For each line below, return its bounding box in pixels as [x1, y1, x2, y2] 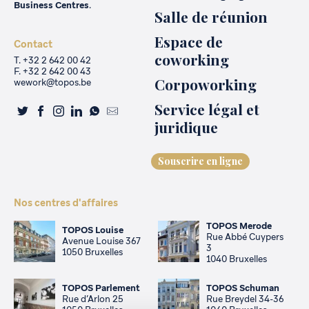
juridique [154, 117, 218, 137]
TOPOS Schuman [206, 282, 279, 295]
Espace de [154, 32, 223, 52]
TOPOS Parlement [62, 282, 140, 295]
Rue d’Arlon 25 [62, 293, 123, 306]
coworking [154, 50, 229, 70]
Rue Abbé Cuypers [206, 231, 283, 243]
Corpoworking [154, 74, 257, 94]
